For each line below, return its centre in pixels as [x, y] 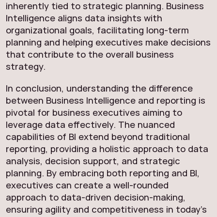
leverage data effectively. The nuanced [90, 124]
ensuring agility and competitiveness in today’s [106, 209]
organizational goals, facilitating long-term [97, 30]
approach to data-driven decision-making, [96, 197]
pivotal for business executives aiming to [94, 112]
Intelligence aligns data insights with [84, 18]
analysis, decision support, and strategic [93, 161]
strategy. [26, 66]
